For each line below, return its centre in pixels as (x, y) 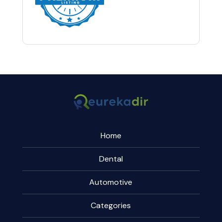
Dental (111, 159)
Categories (111, 206)
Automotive (111, 182)
